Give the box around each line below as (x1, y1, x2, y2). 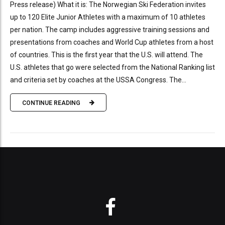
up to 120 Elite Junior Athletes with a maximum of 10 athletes (10, 13, 205, 22)
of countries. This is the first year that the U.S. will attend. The (10, 51, 203, 59)
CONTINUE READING (22, 99, 80, 106)
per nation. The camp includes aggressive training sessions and (10, 26, 209, 34)
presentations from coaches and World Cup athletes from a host (10, 38, 213, 47)
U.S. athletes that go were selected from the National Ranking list (10, 63, 215, 72)
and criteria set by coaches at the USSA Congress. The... (10, 76, 186, 84)
